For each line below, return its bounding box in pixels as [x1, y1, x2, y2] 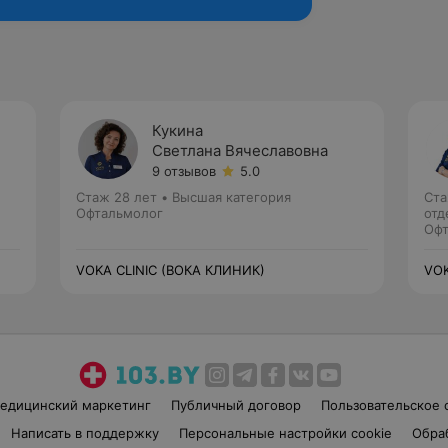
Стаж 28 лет [76, 189, 157, 205]
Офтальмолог [76, 205, 163, 221]
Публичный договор [170, 397, 301, 413]
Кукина [152, 121, 203, 140]
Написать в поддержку [10, 425, 159, 441]
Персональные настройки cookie [178, 425, 392, 441]
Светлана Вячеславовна [152, 141, 328, 160]
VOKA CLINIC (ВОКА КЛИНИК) [76, 262, 265, 278]
